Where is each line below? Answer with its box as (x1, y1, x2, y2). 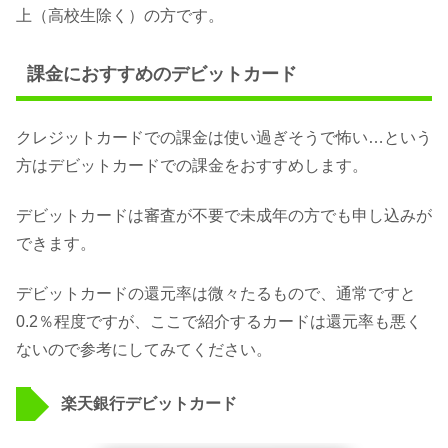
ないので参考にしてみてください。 (16, 341, 272, 359)
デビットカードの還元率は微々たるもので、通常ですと (16, 285, 416, 303)
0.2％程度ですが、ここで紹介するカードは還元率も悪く (16, 313, 422, 331)
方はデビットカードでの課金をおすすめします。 (16, 156, 368, 174)
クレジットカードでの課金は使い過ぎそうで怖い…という (16, 128, 432, 146)
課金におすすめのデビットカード (26, 64, 297, 85)
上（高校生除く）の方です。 (16, 7, 224, 25)
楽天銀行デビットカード (61, 394, 237, 412)
